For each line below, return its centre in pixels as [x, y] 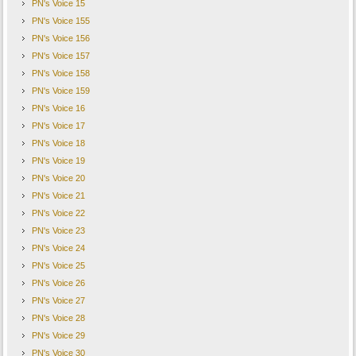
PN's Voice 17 [59, 126]
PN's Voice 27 [59, 301]
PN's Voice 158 [61, 74]
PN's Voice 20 [59, 178]
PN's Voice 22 [59, 213]
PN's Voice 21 [59, 196]
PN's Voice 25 [59, 266]
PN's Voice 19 [59, 161]
